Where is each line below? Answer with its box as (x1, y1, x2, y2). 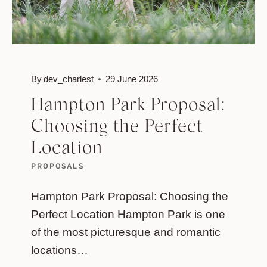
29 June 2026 (105, 74, 159, 85)
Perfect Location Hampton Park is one (31, 207, 225, 221)
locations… (31, 243, 88, 256)
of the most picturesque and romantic (31, 225, 221, 238)
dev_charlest (44, 74, 94, 85)
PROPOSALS (31, 162, 84, 171)
